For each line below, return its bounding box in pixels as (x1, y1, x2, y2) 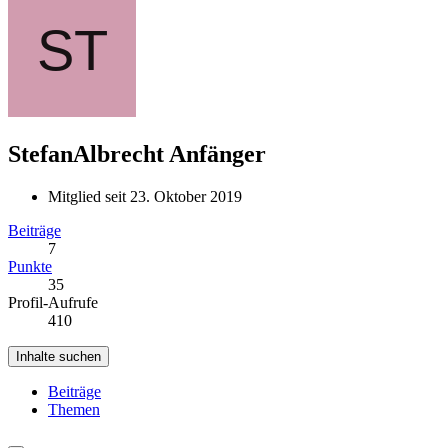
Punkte (8, 257, 52, 275)
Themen (48, 400, 100, 418)
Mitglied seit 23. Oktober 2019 (48, 187, 242, 205)
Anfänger (169, 140, 266, 167)
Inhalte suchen (16, 348, 101, 364)
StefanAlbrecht (8, 140, 164, 167)
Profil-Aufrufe (8, 293, 98, 311)
